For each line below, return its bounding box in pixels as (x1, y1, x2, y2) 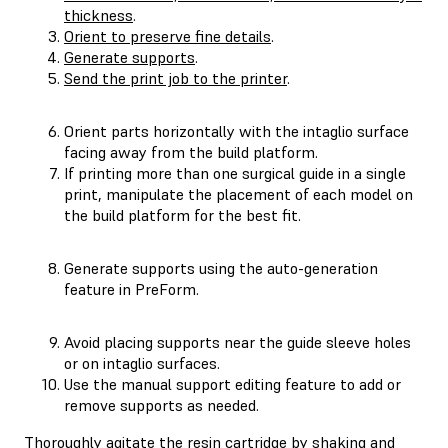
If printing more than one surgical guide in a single (64, 162, 406, 183)
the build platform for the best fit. (64, 204, 301, 225)
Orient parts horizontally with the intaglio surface (64, 120, 409, 141)
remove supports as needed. (64, 394, 259, 415)
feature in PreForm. (64, 278, 199, 299)
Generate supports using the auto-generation (64, 257, 378, 278)
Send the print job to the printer (64, 67, 287, 88)
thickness (64, 4, 133, 25)
